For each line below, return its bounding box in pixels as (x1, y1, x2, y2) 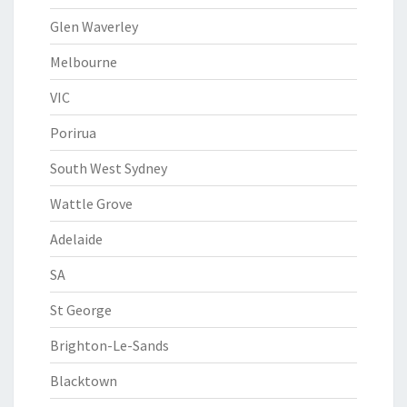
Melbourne (50, 53, 117, 71)
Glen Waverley (50, 17, 138, 35)
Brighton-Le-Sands (50, 336, 169, 354)
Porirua (50, 124, 96, 142)
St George (50, 301, 112, 319)
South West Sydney (50, 159, 167, 177)
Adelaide (50, 230, 103, 248)
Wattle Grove (50, 194, 133, 213)
